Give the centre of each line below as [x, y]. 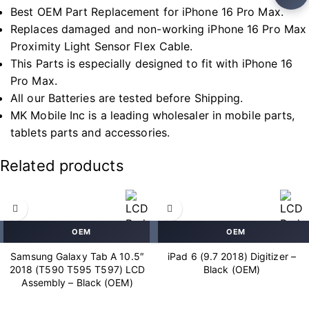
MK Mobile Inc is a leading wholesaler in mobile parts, [153, 115]
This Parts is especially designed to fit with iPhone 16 [152, 63]
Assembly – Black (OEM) [77, 282]
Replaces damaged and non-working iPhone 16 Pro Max [159, 29]
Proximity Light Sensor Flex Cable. [102, 46]
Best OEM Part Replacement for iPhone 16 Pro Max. [147, 12]
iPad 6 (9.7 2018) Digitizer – [232, 256]
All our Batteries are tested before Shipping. [127, 98]
